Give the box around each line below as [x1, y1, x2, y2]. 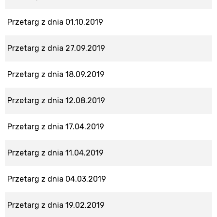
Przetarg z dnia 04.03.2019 [7, 174, 106, 184]
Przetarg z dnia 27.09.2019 [7, 44, 105, 53]
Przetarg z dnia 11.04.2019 [7, 148, 104, 157]
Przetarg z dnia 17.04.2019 [7, 122, 104, 131]
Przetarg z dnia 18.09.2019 [7, 70, 105, 79]
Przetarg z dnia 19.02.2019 [7, 201, 105, 210]
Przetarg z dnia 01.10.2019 [7, 17, 103, 27]
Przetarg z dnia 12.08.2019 [7, 96, 105, 105]
